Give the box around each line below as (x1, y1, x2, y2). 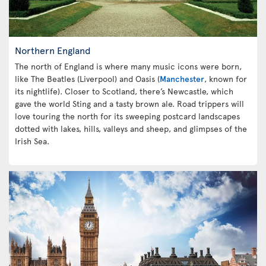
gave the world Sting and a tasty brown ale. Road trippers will (15, 98, 244, 109)
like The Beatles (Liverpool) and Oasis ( (15, 73, 160, 84)
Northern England (15, 43, 91, 56)
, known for (204, 73, 247, 84)
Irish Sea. (15, 135, 49, 147)
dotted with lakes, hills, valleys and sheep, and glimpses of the (15, 123, 247, 134)
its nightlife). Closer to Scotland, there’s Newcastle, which (15, 85, 233, 97)
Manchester (160, 73, 204, 84)
